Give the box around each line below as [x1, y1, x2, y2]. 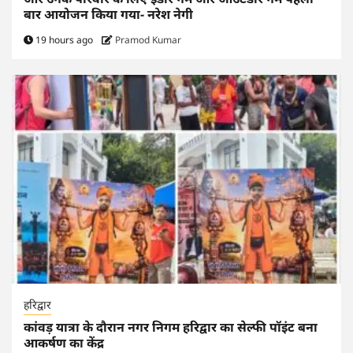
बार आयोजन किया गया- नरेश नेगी [24, 5, 196, 23]
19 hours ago [33, 32, 95, 46]
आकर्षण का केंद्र [24, 333, 104, 351]
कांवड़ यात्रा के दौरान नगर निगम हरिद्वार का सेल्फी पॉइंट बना [24, 318, 318, 336]
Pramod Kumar [115, 32, 181, 46]
